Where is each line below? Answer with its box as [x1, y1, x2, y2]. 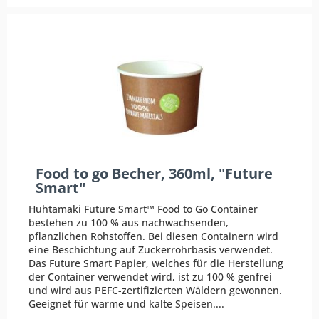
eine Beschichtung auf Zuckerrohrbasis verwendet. [28, 242, 273, 256]
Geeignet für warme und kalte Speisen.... [28, 296, 225, 310]
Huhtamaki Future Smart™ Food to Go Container [28, 202, 258, 216]
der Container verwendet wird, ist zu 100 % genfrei [28, 269, 273, 283]
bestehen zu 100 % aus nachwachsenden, [28, 215, 229, 229]
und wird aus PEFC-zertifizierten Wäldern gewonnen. [28, 283, 283, 297]
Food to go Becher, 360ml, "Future [36, 164, 273, 184]
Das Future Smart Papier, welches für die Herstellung [28, 256, 284, 270]
